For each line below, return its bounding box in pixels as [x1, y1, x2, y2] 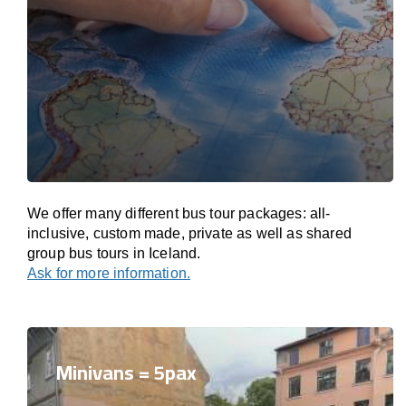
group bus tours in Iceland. [27, 246, 201, 261]
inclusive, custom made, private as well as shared [27, 226, 352, 241]
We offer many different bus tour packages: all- [27, 206, 331, 221]
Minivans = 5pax [56, 353, 197, 391]
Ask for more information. [27, 266, 190, 281]
